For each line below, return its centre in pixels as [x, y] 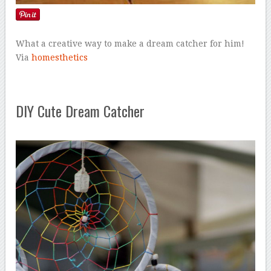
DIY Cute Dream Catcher [80, 110]
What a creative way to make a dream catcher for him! [130, 43]
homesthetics [60, 57]
